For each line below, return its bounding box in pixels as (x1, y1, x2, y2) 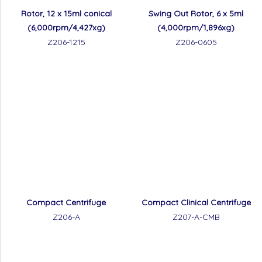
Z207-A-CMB (172, 212, 220, 222)
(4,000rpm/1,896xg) (157, 22, 235, 33)
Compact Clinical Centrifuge (141, 197, 251, 208)
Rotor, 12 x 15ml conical (20, 8, 112, 19)
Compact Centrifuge (26, 197, 106, 208)
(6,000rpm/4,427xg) (27, 22, 105, 33)
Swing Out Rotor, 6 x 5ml (149, 8, 243, 19)
